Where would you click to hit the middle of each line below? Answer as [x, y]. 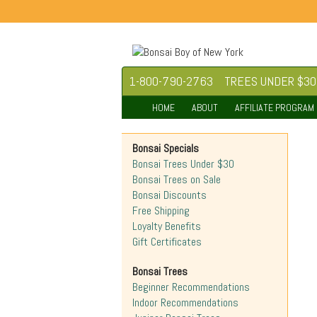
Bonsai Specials [166, 148]
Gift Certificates [167, 242]
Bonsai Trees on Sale [177, 179]
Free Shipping [161, 211]
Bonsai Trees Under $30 [183, 164]
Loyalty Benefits [167, 226]
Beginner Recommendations [191, 287]
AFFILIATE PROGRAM [275, 108]
